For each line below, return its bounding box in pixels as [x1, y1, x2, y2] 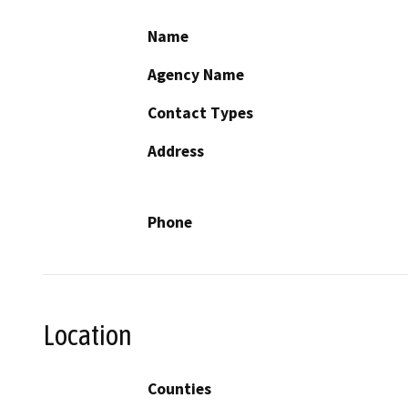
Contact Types [148, 103, 253, 124]
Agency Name [148, 65, 244, 86]
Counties [148, 378, 211, 399]
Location [43, 319, 132, 352]
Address [148, 141, 204, 162]
